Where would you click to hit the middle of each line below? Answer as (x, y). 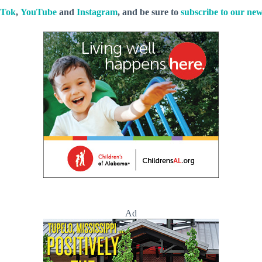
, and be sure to (149, 12)
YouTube (39, 12)
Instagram (97, 12)
